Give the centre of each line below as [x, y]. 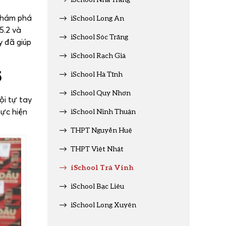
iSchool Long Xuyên [103, 205]
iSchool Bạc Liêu [97, 186]
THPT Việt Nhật [97, 149]
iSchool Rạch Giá [98, 55]
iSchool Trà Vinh [102, 167]
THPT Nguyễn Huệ [101, 130]
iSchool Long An [97, 18]
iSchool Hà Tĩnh [97, 74]
